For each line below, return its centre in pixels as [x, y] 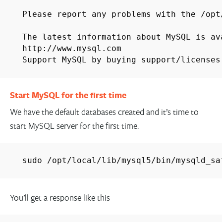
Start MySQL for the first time [68, 95]
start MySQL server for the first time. [74, 125]
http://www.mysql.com [72, 48]
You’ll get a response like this [60, 198]
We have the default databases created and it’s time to [104, 111]
